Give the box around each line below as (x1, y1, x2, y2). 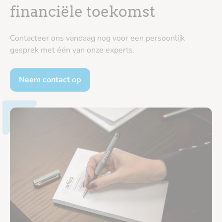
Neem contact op (19, 74, 81, 85)
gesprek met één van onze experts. (10, 44, 135, 55)
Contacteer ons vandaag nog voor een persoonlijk (10, 32, 185, 44)
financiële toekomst (10, 2, 155, 20)
